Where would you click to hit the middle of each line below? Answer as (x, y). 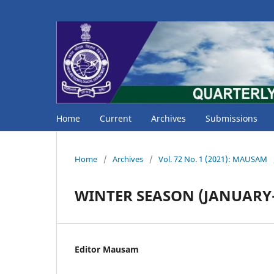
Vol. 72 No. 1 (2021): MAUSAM (213, 159)
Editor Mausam (107, 249)
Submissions (231, 118)
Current (116, 118)
